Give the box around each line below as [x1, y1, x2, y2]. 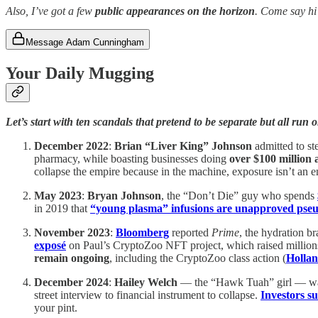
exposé [34, 239, 66, 252]
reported [169, 226, 212, 239]
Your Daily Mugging [6, 63, 154, 82]
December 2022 [34, 140, 109, 153]
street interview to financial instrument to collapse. [34, 289, 261, 302]
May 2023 [34, 190, 82, 202]
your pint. [34, 302, 77, 314]
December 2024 [34, 276, 109, 289]
